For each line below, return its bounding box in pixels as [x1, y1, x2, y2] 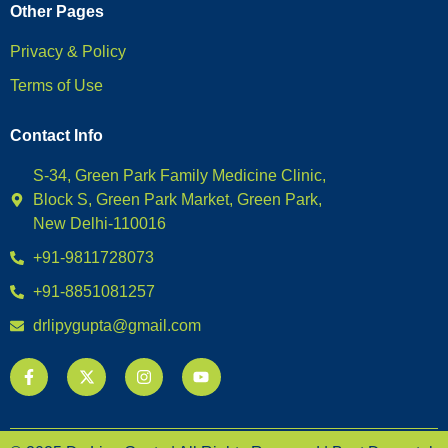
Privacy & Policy [10, 42, 126, 60]
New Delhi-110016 [32, 214, 166, 232]
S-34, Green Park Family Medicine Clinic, [32, 166, 326, 184]
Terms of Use [10, 76, 103, 94]
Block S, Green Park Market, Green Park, [32, 190, 322, 208]
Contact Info [10, 126, 103, 144]
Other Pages [10, 2, 104, 20]
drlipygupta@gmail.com [32, 316, 201, 334]
